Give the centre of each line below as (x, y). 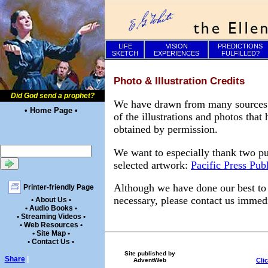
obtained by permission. (166, 129)
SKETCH (125, 53)
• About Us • (51, 200)
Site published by (150, 254)
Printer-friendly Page (58, 187)
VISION (176, 46)
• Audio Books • (51, 208)
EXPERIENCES (176, 53)
